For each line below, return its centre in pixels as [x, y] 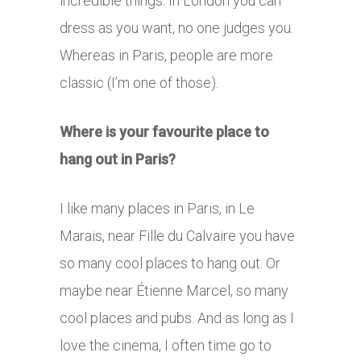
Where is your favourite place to [164, 131]
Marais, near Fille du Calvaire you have [177, 235]
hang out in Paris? [118, 159]
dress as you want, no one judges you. [176, 27]
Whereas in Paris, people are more [166, 55]
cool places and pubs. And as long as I [177, 317]
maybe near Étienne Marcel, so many [174, 290]
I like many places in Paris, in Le [157, 208]
